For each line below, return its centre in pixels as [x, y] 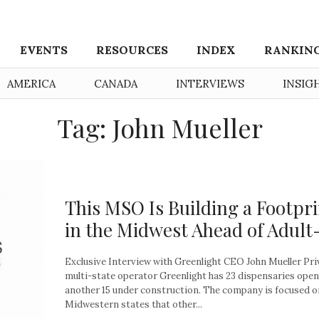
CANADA [116, 84]
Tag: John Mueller [159, 127]
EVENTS [44, 50]
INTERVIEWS [210, 84]
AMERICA [31, 84]
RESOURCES [132, 50]
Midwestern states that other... [134, 304]
